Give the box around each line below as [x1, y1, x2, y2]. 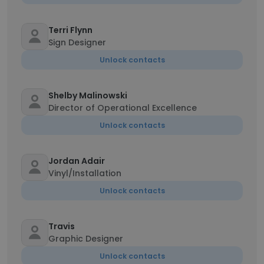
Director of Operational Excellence [48, 102, 197, 114]
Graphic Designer [48, 233, 123, 245]
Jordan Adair [48, 155, 105, 167]
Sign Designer [48, 37, 106, 48]
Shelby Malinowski [48, 90, 127, 101]
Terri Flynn [48, 24, 93, 36]
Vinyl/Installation [48, 167, 121, 179]
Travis [48, 220, 75, 232]
